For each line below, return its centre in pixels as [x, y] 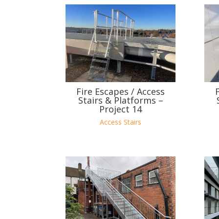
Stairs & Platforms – [120, 100]
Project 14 [121, 109]
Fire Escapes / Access [121, 92]
